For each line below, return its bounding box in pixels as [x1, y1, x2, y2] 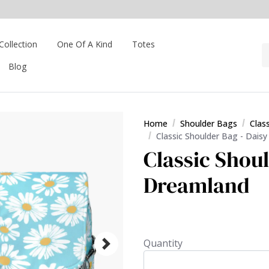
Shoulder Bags [180, 118, 237, 129]
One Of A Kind [57, 38, 112, 50]
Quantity [144, 237, 183, 250]
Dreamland [144, 171, 250, 200]
